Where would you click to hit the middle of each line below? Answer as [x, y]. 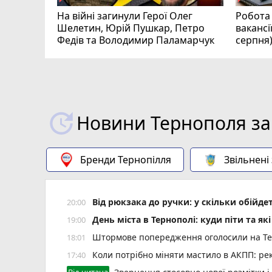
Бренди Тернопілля [126, 159]
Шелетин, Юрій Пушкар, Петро [131, 28]
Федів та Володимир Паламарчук [136, 40]
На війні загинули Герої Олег [125, 16]
